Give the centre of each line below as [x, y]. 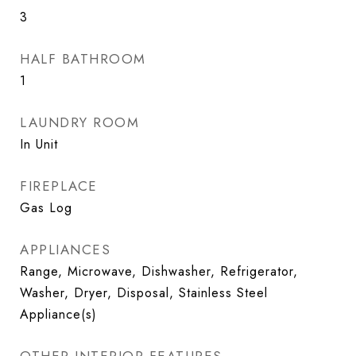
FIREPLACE [59, 186]
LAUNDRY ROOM [79, 122]
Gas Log [46, 208]
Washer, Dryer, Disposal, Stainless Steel [144, 293]
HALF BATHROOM [83, 59]
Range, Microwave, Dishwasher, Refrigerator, [159, 271]
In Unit [39, 144]
